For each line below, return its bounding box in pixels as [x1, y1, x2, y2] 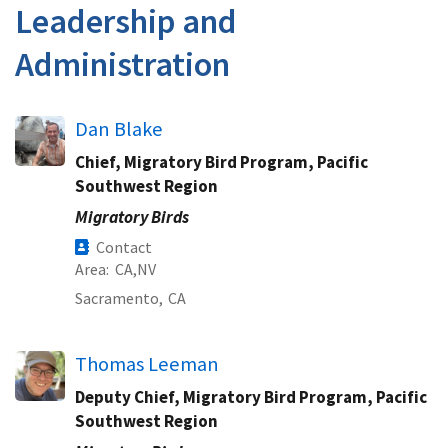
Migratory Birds [75, 206, 189, 228]
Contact [96, 237, 152, 257]
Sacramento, [75, 288, 163, 308]
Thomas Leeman [75, 351, 219, 377]
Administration [15, 43, 230, 85]
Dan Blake [75, 116, 163, 142]
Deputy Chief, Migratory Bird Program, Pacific [75, 386, 427, 408]
